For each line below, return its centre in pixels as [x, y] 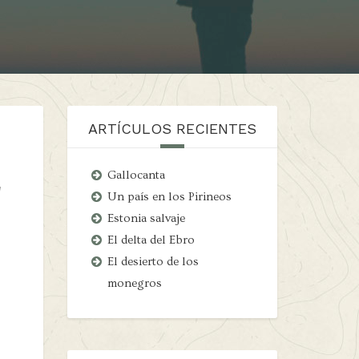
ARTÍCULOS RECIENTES [172, 129]
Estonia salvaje [146, 218]
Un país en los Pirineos [169, 197]
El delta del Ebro [151, 240]
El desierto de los [153, 262]
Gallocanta [136, 175]
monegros [134, 283]
